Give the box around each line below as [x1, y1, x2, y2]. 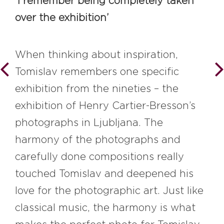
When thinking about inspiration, [15, 50, 178, 60]
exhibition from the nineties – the [15, 84, 178, 94]
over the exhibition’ [15, 13, 108, 23]
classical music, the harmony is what [15, 203, 195, 213]
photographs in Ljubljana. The [15, 118, 163, 128]
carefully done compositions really [15, 152, 184, 162]
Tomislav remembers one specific [15, 67, 179, 77]
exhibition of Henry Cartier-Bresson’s [15, 101, 195, 111]
